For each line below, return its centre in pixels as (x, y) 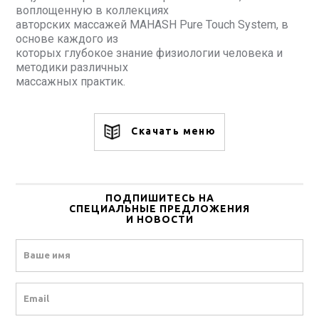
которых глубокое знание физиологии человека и (149, 53)
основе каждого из (67, 38)
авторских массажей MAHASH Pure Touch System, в (152, 24)
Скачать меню (172, 131)
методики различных (72, 67)
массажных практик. (70, 81)
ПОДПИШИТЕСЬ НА (159, 198)
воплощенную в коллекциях (92, 10)
